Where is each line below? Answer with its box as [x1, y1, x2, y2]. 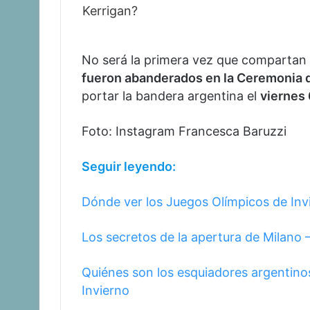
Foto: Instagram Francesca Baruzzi [82, 123, 286, 138]
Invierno [82, 282, 129, 298]
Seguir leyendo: [82, 158, 176, 174]
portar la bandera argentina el [82, 88, 260, 103]
